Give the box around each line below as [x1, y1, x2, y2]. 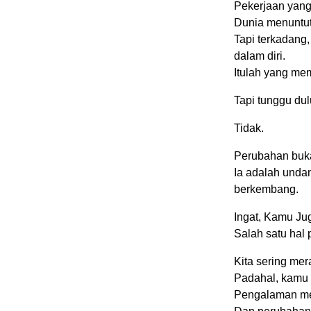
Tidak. [234, 122, 264, 135]
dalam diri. [234, 50, 285, 62]
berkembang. [234, 183, 299, 196]
